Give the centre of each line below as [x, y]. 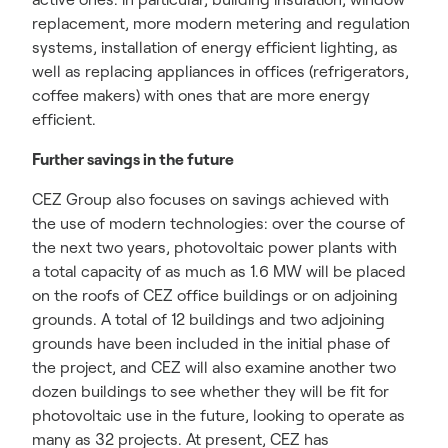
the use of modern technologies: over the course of [218, 223]
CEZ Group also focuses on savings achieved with [210, 199]
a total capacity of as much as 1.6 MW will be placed [219, 271]
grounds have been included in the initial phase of [211, 343]
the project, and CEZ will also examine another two [214, 367]
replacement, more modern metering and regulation [221, 23]
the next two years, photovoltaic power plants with [214, 247]
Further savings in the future [133, 159]
